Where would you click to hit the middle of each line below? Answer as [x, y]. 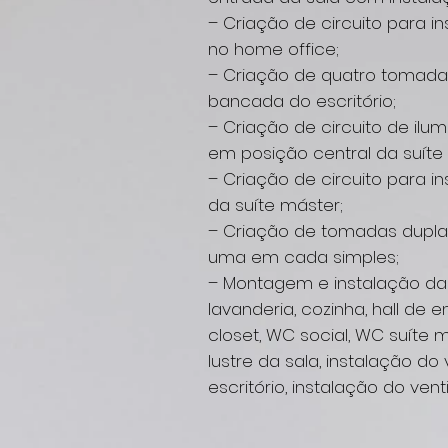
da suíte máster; [275, 205]
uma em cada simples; [303, 257]
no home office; [273, 49]
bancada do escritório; [302, 101]
